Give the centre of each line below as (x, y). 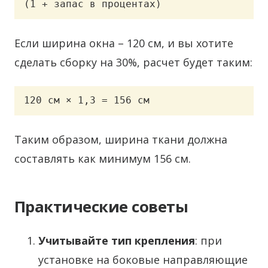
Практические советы (101, 207)
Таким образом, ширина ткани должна (121, 140)
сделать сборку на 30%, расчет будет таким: (133, 62)
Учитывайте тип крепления (117, 241)
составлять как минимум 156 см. (103, 159)
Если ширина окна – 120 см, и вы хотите (124, 43)
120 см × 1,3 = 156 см (87, 100)
